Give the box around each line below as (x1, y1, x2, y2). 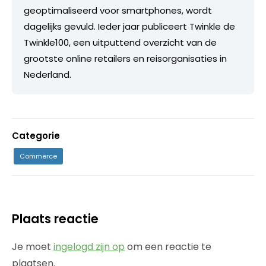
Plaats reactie (12, 210, 99, 228)
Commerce (20, 151, 57, 161)
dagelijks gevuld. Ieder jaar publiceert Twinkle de (24, 20, 235, 33)
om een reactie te (125, 240, 211, 254)
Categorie (12, 129, 60, 142)
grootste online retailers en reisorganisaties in (24, 52, 227, 65)
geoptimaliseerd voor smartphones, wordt (24, 4, 212, 17)
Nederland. (24, 68, 71, 81)
